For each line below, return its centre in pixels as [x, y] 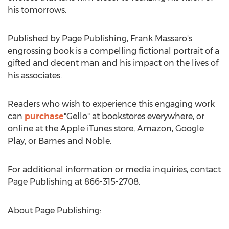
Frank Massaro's [161, 39]
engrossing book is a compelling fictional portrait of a [113, 51]
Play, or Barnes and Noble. [60, 141]
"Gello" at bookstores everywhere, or [134, 116]
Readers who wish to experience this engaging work [111, 104]
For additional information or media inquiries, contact [114, 169]
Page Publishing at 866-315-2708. [74, 182]
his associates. [35, 75]
